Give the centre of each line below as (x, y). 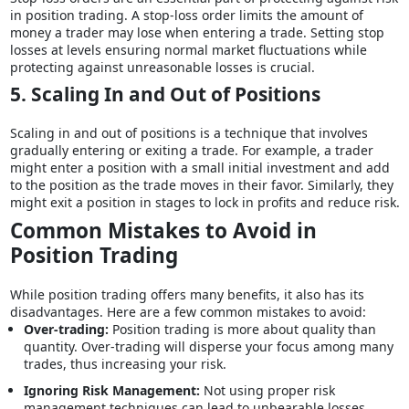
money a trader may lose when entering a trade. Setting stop (197, 33)
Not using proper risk (267, 391)
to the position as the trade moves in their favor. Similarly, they (201, 185)
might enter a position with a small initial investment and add (199, 168)
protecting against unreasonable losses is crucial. (164, 68)
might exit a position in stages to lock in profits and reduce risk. (204, 203)
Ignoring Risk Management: (111, 391)
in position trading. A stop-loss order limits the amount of (186, 16)
